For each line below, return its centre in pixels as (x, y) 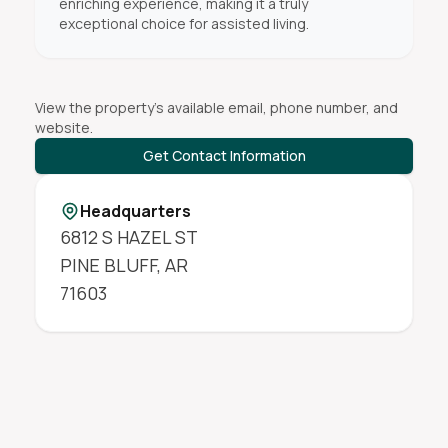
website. (63, 127)
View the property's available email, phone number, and (216, 107)
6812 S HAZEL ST (128, 237)
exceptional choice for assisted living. (183, 23)
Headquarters (135, 211)
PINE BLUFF (108, 265)
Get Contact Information (224, 155)
